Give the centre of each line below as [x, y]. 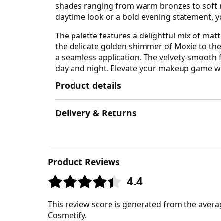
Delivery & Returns [96, 113]
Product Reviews [84, 162]
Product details [88, 85]
